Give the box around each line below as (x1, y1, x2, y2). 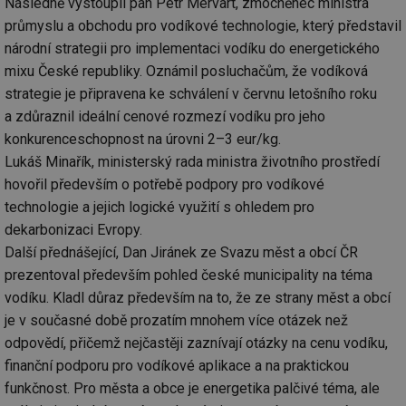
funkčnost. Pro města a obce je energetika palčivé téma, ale (5, 379, 380, 397)
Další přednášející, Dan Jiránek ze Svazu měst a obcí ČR (5, 243, 358, 261)
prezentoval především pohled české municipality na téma (5, 266, 372, 284)
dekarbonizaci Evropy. (5, 220, 142, 238)
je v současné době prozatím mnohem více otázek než (5, 311, 348, 329)
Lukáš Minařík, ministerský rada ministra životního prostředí (5, 152, 380, 170)
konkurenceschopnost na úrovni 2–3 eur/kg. (5, 130, 281, 148)
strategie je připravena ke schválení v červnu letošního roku (5, 84, 377, 102)
